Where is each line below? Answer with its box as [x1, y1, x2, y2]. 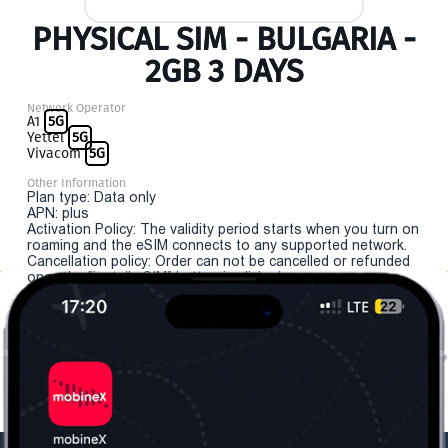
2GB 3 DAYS [145, 52, 303, 90]
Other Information [27, 176, 126, 190]
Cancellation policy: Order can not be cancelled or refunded [27, 253, 410, 269]
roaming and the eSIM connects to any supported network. [27, 237, 407, 253]
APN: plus [27, 205, 89, 221]
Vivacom [27, 145, 85, 162]
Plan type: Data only [27, 189, 156, 205]
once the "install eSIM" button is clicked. [27, 269, 284, 285]
